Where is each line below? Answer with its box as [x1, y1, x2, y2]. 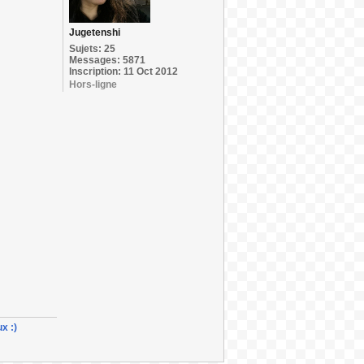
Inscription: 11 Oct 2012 [69, 66, 178, 77]
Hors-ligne [69, 79, 117, 90]
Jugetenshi [69, 27, 120, 38]
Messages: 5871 [69, 54, 145, 66]
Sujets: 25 [69, 43, 115, 54]
